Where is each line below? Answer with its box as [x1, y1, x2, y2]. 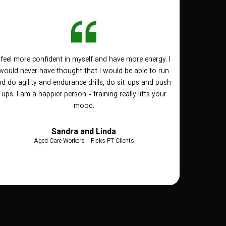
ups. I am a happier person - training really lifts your [1, 89, 166, 101]
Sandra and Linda [51, 126, 116, 139]
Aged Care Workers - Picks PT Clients [33, 137, 134, 146]
